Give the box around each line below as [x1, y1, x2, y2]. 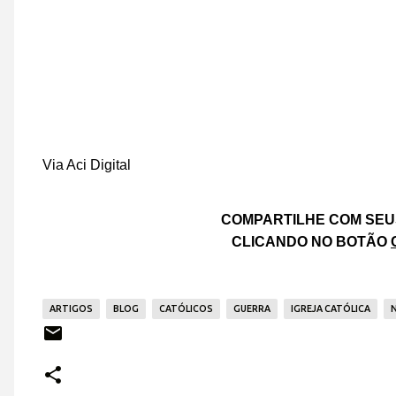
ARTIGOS [49, 303, 93, 315]
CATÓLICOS [159, 303, 213, 315]
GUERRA [233, 303, 270, 315]
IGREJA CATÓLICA [291, 303, 370, 315]
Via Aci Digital [42, 157, 134, 173]
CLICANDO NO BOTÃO [232, 234, 391, 250]
